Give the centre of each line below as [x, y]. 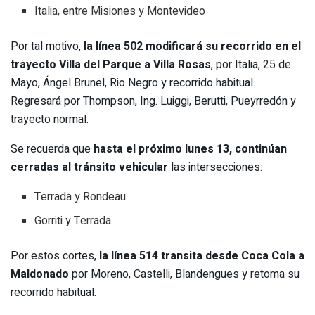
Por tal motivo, [46, 46]
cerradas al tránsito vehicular [89, 167]
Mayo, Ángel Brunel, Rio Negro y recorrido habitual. [133, 83]
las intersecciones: [215, 167]
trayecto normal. [50, 120]
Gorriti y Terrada [73, 221]
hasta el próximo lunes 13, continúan [190, 149]
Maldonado [41, 274]
